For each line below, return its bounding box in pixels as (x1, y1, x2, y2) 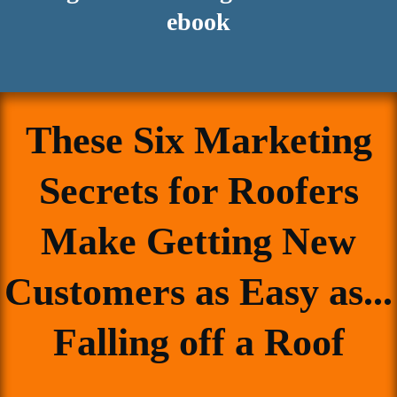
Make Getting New (41, 219, 356, 263)
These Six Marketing (25, 118, 372, 162)
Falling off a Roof (52, 320, 345, 364)
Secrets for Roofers (38, 168, 359, 213)
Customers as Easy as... (4, 269, 393, 314)
